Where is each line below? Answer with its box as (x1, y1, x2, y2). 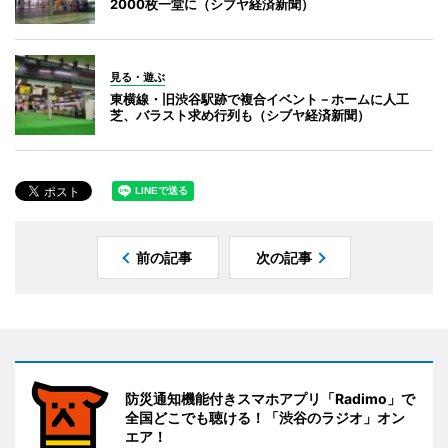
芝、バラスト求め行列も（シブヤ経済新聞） (110, 106, 370, 123)
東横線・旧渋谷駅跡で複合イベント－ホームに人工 (110, 90, 409, 107)
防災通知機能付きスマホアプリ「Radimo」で (125, 389, 415, 407)
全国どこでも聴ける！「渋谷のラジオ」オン (125, 408, 405, 426)
